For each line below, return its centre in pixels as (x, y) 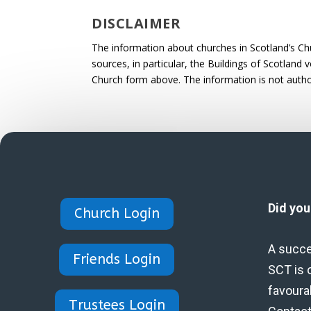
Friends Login (117, 260)
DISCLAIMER (136, 23)
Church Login (117, 214)
